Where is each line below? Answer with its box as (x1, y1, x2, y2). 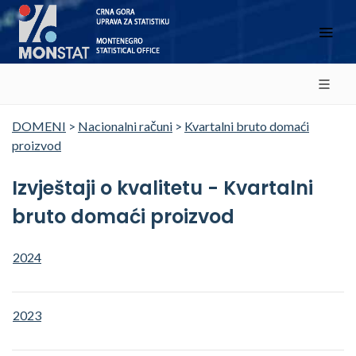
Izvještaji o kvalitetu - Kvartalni (12, 175, 313, 201)
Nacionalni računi (78, 118, 172, 133)
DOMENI (12, 118, 66, 133)
